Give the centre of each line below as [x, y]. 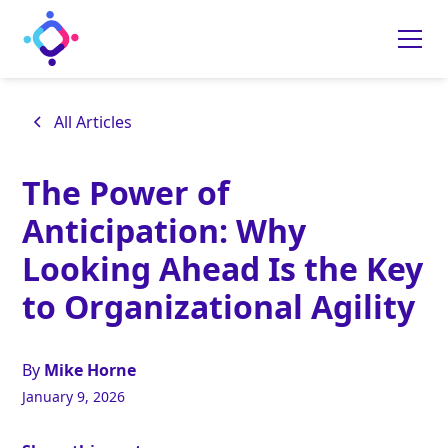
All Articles [93, 122]
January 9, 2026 [74, 397]
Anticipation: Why [164, 231]
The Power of [126, 193]
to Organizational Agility [219, 307]
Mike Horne [90, 370]
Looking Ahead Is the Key [223, 269]
